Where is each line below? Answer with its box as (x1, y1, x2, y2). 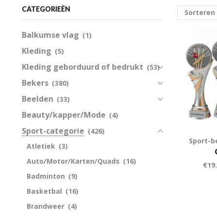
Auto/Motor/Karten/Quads (27, 156, 120, 166)
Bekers (22, 77, 48, 88)
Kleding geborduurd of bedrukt (22, 61, 143, 72)
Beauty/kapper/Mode (22, 109, 106, 120)
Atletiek (27, 141, 55, 151)
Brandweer (27, 201, 64, 211)
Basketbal (27, 186, 62, 196)
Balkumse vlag (22, 29, 79, 40)
